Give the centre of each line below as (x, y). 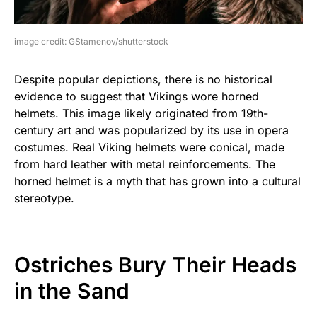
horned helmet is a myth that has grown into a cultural (157, 181)
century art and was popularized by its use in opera (151, 131)
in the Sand (72, 291)
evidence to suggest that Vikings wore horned (137, 97)
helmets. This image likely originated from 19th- (141, 114)
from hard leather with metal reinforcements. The (145, 165)
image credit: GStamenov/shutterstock (91, 42)
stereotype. (44, 198)
